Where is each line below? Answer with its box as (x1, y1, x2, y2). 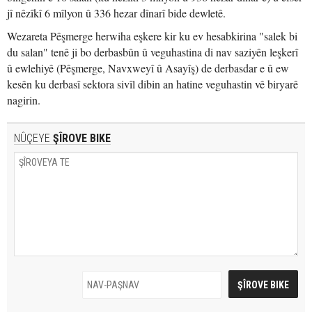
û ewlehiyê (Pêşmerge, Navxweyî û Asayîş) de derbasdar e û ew (7, 61, 289, 75)
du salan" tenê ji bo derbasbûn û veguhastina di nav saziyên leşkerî (7, 45, 298, 59)
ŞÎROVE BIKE (50, 132, 111, 145)
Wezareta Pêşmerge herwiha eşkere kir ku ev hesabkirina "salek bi (7, 29, 297, 43)
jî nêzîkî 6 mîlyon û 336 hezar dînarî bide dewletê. (7, 6, 226, 20)
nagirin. (7, 93, 40, 107)
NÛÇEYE (14, 132, 50, 145)
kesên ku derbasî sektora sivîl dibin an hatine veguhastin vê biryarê (7, 77, 298, 91)
